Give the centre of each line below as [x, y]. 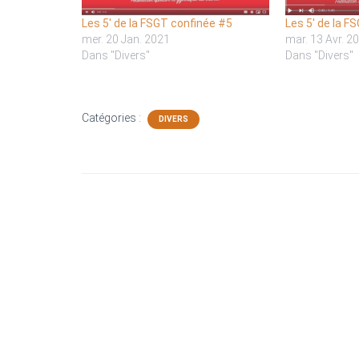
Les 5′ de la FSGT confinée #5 [157, 23]
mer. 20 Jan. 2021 [126, 39]
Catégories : [113, 117]
